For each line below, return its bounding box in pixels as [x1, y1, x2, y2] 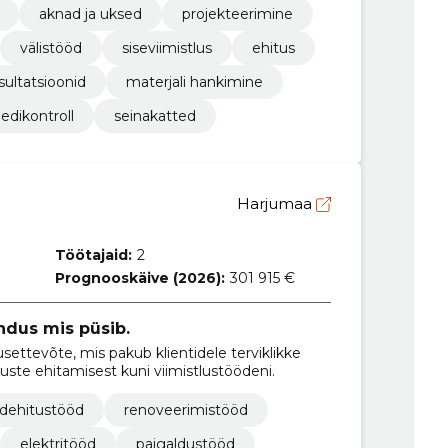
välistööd [19, 38, 82, 57]
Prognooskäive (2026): [55, 268, 226, 287]
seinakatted [113, 106, 196, 125]
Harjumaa [236, 193, 316, 213]
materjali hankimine [125, 72, 263, 91]
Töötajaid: [55, 245, 133, 264]
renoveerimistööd [123, 400, 248, 419]
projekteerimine [181, 4, 293, 23]
